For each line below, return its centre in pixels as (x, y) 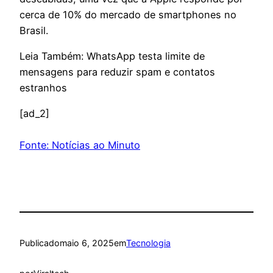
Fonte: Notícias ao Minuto (80, 145)
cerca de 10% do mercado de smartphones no (128, 14)
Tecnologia (148, 243)
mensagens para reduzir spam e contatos (117, 72)
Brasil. (34, 30)
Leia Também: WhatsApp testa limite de (112, 56)
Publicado (40, 243)
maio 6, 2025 (87, 243)
